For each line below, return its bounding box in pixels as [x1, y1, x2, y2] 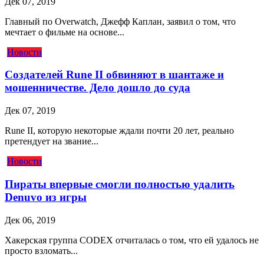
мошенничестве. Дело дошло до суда [5, 81, 190, 94]
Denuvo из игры [5, 190, 87, 203]
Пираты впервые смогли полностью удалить [5, 177, 235, 190]
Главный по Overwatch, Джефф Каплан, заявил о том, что [5, 16, 236, 27]
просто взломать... [5, 245, 78, 256]
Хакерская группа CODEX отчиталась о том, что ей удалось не [5, 235, 259, 245]
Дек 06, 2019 [5, 214, 55, 225]
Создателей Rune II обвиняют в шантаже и [5, 68, 224, 81]
